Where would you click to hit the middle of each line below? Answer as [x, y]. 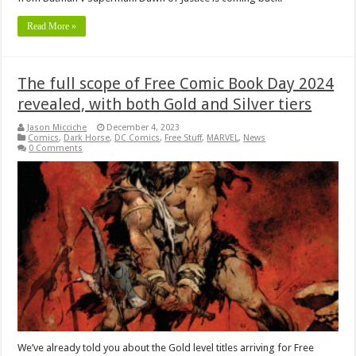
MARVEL [223, 137]
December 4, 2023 [143, 127]
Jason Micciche [57, 127]
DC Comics [137, 137]
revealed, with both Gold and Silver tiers [165, 104]
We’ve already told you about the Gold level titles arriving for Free [166, 348]
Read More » [52, 26]
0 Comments [56, 148]
